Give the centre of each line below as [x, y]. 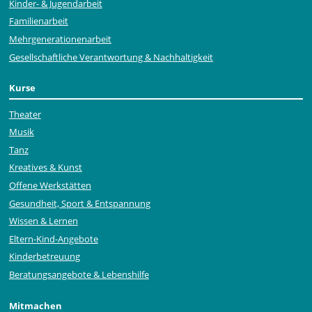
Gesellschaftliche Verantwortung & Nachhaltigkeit [111, 57]
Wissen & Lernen [43, 221]
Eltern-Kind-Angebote [53, 239]
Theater [25, 114]
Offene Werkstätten [50, 185]
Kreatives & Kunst [45, 167]
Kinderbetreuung [44, 257]
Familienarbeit [38, 21]
